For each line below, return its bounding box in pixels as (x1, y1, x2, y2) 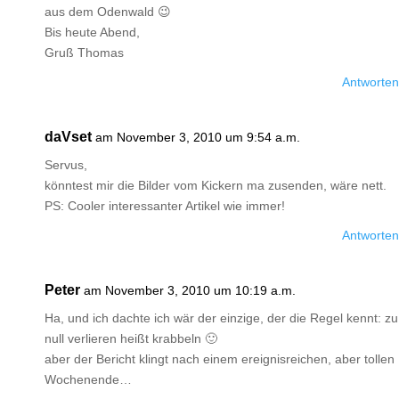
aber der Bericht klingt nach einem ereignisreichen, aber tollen (45, 352, 395, 366)
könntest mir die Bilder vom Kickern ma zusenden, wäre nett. (45, 178, 387, 192)
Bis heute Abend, (45, 25, 140, 39)
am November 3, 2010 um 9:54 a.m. (95, 130, 300, 144)
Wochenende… (45, 372, 132, 387)
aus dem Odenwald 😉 (45, 4, 171, 19)
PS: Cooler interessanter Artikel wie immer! (45, 199, 285, 213)
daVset (45, 129, 92, 144)
